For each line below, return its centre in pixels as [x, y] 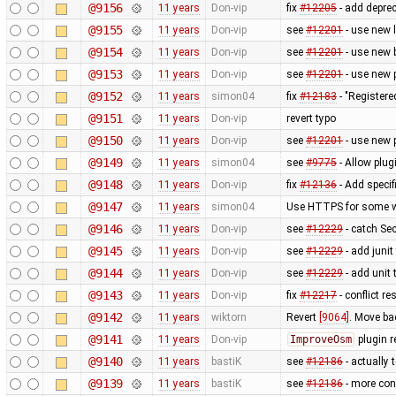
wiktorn [228, 317]
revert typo [311, 118]
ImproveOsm [320, 339]
